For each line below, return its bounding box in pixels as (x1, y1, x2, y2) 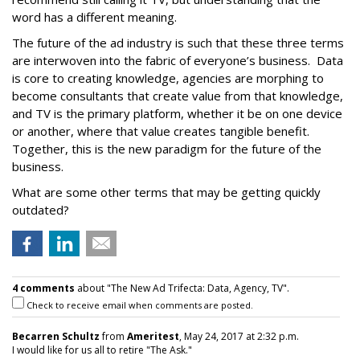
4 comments (12, 281, 75, 295)
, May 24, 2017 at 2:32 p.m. (179, 329, 299, 343)
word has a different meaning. (12, 9, 177, 25)
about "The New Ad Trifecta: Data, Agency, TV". (75, 281, 289, 295)
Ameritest (127, 329, 179, 343)
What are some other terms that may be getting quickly (12, 184, 321, 200)
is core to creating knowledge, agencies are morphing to (12, 70, 324, 86)
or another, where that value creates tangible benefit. (12, 123, 313, 139)
